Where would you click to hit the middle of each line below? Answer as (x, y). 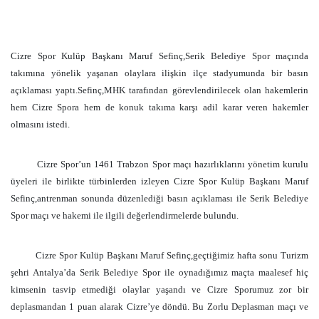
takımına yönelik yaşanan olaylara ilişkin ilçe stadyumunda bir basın (159, 73)
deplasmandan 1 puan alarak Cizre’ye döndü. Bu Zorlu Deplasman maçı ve (159, 307)
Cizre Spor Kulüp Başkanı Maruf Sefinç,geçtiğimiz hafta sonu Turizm (172, 255)
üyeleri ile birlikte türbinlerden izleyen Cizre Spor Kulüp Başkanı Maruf (159, 181)
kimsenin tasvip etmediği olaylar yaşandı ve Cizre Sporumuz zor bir (159, 289)
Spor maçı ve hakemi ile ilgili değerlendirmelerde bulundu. (125, 215)
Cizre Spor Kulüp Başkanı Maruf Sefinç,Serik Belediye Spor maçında (159, 56)
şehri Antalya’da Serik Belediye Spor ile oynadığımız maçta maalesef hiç (159, 272)
